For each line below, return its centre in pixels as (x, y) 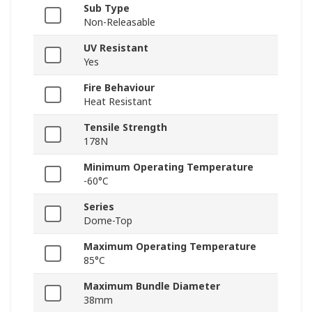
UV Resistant (116, 48)
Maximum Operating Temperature (170, 247)
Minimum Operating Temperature (169, 167)
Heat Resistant (118, 102)
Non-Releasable (119, 22)
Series (99, 207)
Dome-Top (108, 221)
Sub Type (107, 8)
